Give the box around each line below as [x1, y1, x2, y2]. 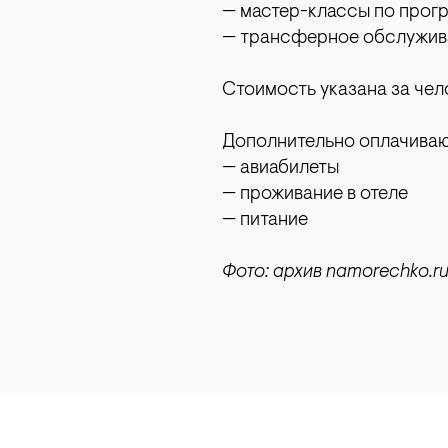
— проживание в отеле [222, 185, 408, 204]
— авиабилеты [222, 159, 339, 178]
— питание [222, 211, 312, 230]
